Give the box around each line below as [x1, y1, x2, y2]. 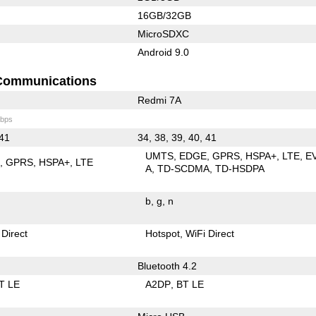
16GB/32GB [137, 9, 191, 21]
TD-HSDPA [215, 162, 265, 174]
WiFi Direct [186, 227, 235, 239]
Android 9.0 [137, 46, 189, 58]
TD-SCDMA [157, 162, 210, 174]
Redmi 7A [137, 94, 181, 106]
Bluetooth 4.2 [137, 260, 197, 272]
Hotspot [145, 227, 181, 239]
